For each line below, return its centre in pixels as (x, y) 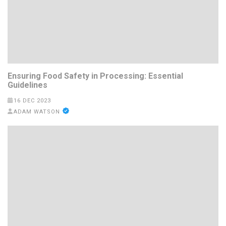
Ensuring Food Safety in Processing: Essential (95, 76)
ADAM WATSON (37, 111)
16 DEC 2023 (32, 100)
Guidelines (27, 85)
